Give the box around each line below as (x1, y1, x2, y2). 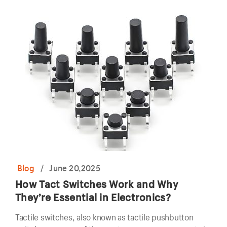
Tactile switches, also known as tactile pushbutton (15, 212, 194, 222)
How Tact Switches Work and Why (15, 177, 178, 191)
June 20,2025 (49, 163, 100, 173)
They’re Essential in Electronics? (15, 191, 171, 204)
